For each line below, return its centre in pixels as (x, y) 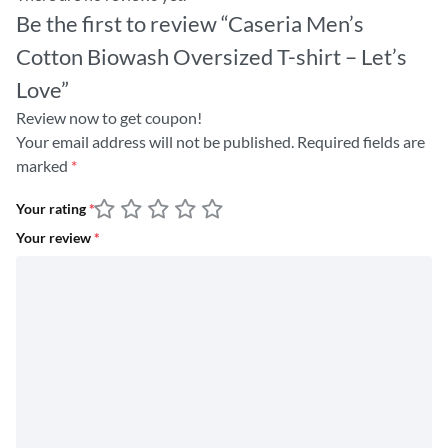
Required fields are (361, 141)
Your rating (52, 209)
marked (43, 165)
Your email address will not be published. (155, 141)
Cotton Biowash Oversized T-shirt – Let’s (211, 56)
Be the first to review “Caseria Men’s (190, 23)
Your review (55, 237)
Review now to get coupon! (109, 117)
